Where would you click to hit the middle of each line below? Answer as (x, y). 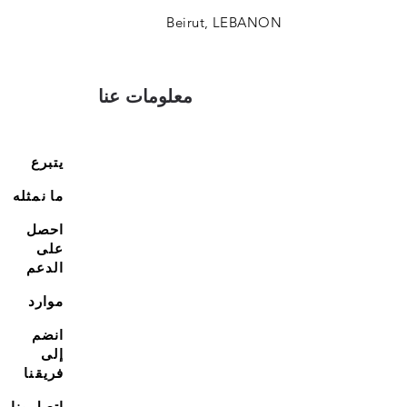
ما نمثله (38, 196)
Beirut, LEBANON (224, 22)
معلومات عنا (145, 96)
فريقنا (44, 373)
